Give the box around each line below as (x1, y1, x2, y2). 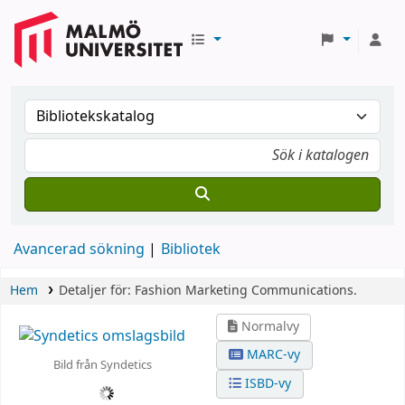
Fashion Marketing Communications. (134, 281, 357, 300)
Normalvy (238, 317, 300, 336)
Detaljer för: (58, 281, 135, 300)
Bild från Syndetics (52, 355, 152, 373)
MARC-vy (243, 345, 301, 364)
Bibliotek (161, 239, 221, 260)
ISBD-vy (241, 374, 292, 393)
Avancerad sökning (14, 239, 145, 260)
